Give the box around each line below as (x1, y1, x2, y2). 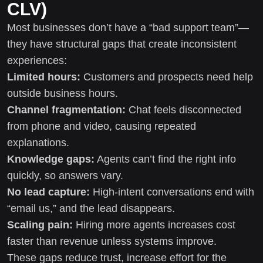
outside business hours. (7, 87, 118, 99)
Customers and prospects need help (80, 70, 253, 83)
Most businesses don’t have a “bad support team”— (7, 21, 249, 33)
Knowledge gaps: (7, 153, 95, 165)
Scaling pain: (7, 218, 73, 231)
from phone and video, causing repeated (7, 120, 196, 132)
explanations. (7, 136, 69, 149)
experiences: (7, 54, 67, 66)
